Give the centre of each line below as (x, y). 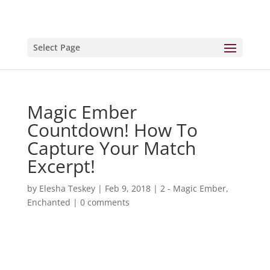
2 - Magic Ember (193, 188)
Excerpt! (61, 166)
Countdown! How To (112, 130)
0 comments (105, 202)
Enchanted (49, 202)
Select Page (56, 47)
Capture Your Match (111, 148)
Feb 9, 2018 (127, 188)
